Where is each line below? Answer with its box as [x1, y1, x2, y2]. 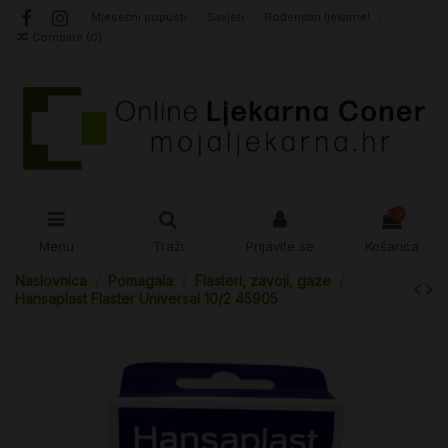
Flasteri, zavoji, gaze [194, 272, 331, 289]
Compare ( [32, 29, 91, 44]
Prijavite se [246, 237, 314, 254]
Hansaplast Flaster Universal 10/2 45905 [15, 290, 278, 307]
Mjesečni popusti [91, 10, 191, 25]
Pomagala [108, 272, 174, 289]
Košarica [365, 237, 419, 254]
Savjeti [207, 10, 248, 25]
